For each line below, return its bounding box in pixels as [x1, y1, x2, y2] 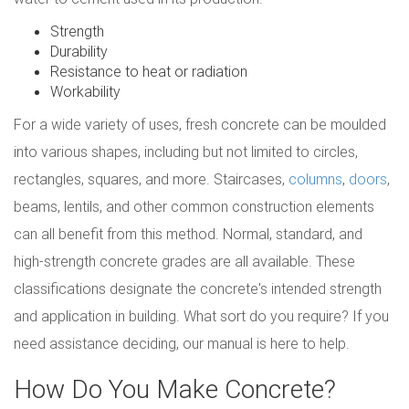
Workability [50, 81, 121, 100]
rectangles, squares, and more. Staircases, [14, 169, 288, 188]
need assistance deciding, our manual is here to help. [14, 333, 350, 352]
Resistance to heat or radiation [50, 61, 247, 80]
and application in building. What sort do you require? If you [14, 306, 389, 325]
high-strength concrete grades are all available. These [14, 251, 355, 270]
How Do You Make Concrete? [14, 372, 336, 404]
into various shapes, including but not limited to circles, [14, 142, 358, 161]
